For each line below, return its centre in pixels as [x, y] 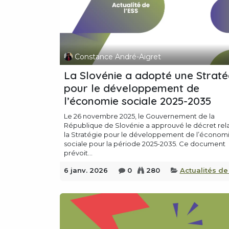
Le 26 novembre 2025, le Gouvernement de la [139, 116]
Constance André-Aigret [118, 56]
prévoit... [78, 153]
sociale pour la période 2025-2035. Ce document [145, 144]
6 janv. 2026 [86, 170]
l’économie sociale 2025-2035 [138, 101]
